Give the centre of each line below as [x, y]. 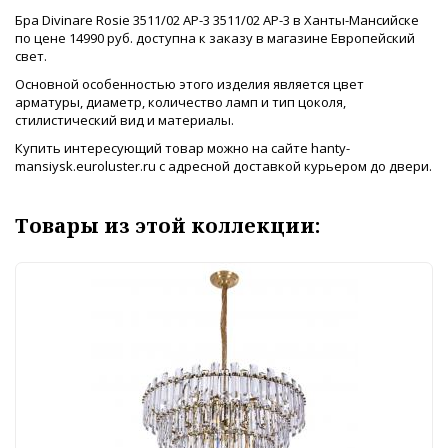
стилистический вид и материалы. [124, 119]
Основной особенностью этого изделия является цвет [189, 83]
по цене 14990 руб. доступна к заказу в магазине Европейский [215, 37]
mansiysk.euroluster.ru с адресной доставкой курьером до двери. [223, 165]
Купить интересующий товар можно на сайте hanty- [182, 147]
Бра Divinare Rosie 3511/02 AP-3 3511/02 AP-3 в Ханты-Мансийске [217, 19]
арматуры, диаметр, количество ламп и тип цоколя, [180, 101]
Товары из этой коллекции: [167, 225]
